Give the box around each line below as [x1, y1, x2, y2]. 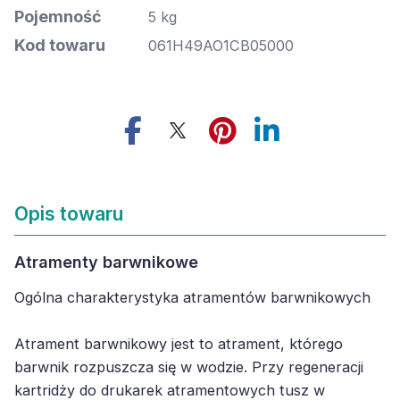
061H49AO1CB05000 [148, 37, 294, 54]
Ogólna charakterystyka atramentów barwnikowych [14, 288, 371, 306]
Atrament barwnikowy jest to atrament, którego [14, 335, 343, 353]
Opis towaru [14, 202, 123, 225]
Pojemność [14, 7, 102, 26]
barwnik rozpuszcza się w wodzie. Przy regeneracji [14, 358, 363, 376]
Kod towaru [14, 36, 105, 54]
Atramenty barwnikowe [14, 253, 198, 271]
